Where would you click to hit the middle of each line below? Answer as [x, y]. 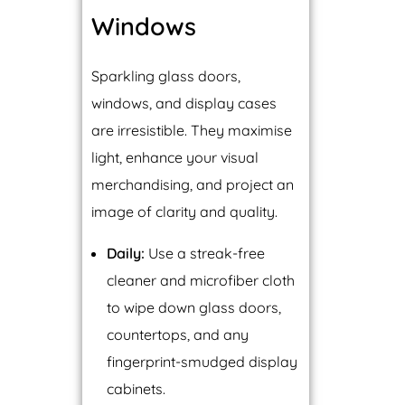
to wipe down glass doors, [194, 308]
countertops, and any [178, 335]
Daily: [126, 254]
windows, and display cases [184, 104]
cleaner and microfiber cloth [201, 281]
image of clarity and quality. [184, 212]
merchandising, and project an [192, 185]
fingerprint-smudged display [202, 362]
